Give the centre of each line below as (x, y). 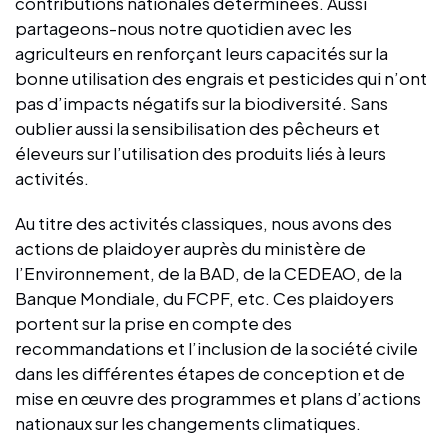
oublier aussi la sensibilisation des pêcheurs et (197, 127)
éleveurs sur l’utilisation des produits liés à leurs (200, 152)
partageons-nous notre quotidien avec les (183, 27)
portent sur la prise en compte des (153, 322)
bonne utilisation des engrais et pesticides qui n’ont (221, 77)
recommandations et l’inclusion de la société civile (216, 347)
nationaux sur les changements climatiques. (188, 422)
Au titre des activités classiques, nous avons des (203, 222)
